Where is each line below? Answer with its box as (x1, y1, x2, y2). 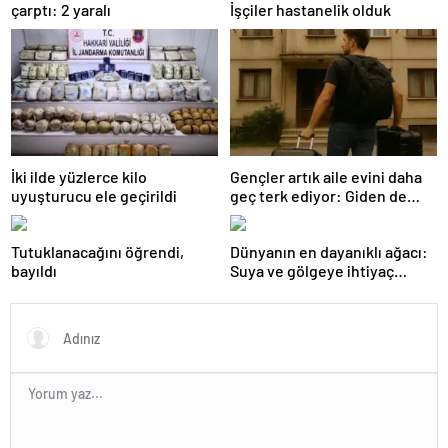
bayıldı (11, 261, 57, 281)
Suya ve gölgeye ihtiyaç (230, 261, 394, 281)
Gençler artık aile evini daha (230, 167, 422, 187)
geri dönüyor (230, 205, 320, 225)
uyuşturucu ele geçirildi (11, 186, 177, 206)
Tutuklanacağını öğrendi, (11, 242, 184, 262)
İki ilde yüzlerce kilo (11, 167, 147, 187)
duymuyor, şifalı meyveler (230, 280, 410, 300)
